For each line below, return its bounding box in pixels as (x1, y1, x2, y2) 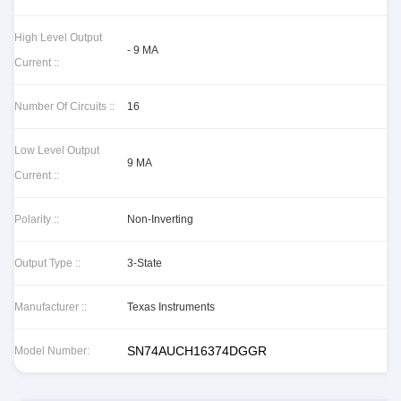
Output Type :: (14, 257, 81, 269)
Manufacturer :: (14, 301, 87, 313)
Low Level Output (14, 144, 99, 157)
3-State (127, 257, 162, 269)
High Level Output (14, 31, 102, 44)
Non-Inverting (127, 213, 193, 226)
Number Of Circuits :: (14, 100, 115, 113)
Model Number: (14, 345, 90, 357)
